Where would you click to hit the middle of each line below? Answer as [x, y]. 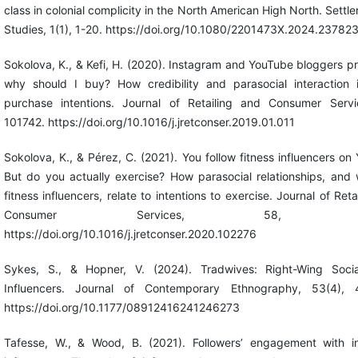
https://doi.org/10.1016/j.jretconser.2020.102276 [130, 233]
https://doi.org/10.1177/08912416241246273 [121, 307]
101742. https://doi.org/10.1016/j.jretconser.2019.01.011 [149, 121]
